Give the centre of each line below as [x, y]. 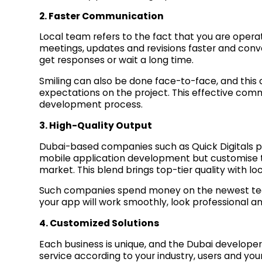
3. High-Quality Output [96, 125]
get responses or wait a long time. [117, 60]
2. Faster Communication [102, 16]
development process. [91, 105]
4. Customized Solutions [99, 223]
